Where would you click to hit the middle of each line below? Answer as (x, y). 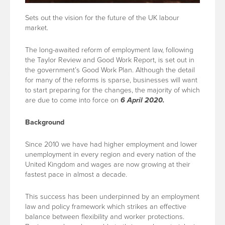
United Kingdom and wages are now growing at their (108, 164)
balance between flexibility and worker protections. (105, 217)
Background (45, 122)
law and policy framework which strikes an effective (106, 207)
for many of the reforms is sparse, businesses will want (111, 80)
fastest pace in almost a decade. (76, 175)
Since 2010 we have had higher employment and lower (111, 144)
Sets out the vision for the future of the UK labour (102, 18)
